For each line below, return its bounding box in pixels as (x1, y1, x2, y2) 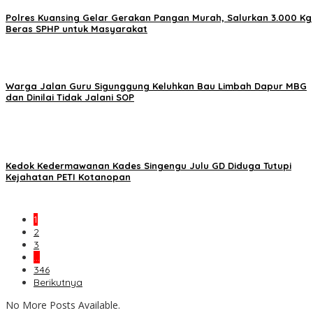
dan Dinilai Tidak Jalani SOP (6, 91, 134, 103)
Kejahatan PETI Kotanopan (6, 171, 131, 183)
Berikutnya (34, 276, 82, 289)
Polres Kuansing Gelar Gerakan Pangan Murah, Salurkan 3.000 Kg (6, 11, 312, 23)
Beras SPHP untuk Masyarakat (6, 22, 147, 34)
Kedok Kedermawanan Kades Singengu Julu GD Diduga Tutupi (6, 160, 291, 172)
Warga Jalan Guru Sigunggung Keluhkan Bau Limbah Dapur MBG (6, 80, 307, 92)
